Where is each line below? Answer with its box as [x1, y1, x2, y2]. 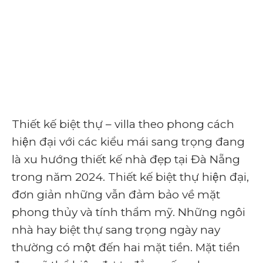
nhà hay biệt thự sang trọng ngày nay [12, 223, 220, 237]
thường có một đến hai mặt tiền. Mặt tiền [12, 241, 240, 254]
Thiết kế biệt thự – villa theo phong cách [12, 117, 234, 131]
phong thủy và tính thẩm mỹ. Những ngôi [12, 205, 245, 219]
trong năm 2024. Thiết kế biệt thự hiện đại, [12, 170, 249, 184]
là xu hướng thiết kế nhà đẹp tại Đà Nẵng [12, 153, 240, 166]
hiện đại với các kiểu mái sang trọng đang [12, 135, 245, 149]
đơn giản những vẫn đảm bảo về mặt [12, 188, 220, 201]
